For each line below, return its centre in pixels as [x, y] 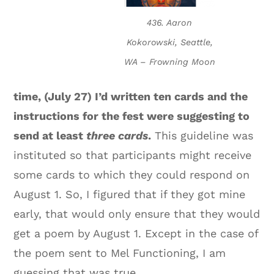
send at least [50, 136]
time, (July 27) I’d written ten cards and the [131, 97]
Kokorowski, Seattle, [169, 43]
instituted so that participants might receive [133, 155]
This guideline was [202, 136]
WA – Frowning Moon [169, 62]
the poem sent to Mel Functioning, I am [120, 253]
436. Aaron [170, 23]
